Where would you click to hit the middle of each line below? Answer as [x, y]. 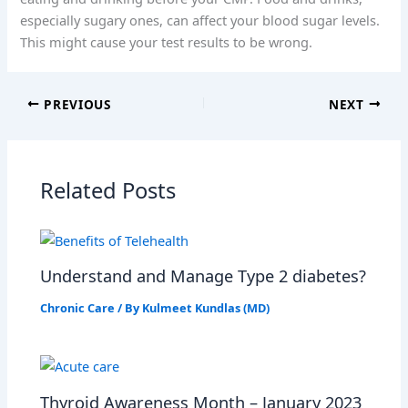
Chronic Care [78, 308]
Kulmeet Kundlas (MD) [206, 308]
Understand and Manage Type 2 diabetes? [204, 276]
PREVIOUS [75, 104]
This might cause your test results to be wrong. [167, 41]
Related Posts [108, 190]
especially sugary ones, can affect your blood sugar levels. [200, 20]
